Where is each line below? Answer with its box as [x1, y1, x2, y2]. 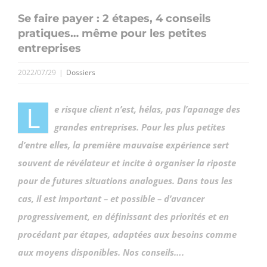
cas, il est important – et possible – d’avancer [18, 192, 204, 204]
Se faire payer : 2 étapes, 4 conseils [18, 11, 211, 25]
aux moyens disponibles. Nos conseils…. [18, 246, 184, 258]
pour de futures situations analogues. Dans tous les [18, 174, 232, 187]
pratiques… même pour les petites [18, 26, 207, 40]
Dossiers [66, 67, 95, 77]
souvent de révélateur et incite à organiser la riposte [18, 156, 236, 169]
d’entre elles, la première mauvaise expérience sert [18, 138, 229, 151]
